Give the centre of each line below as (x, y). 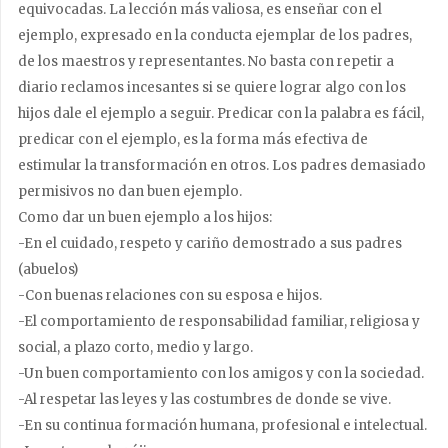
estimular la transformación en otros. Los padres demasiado (222, 165)
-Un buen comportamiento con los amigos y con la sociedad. (221, 373)
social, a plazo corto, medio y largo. (135, 347)
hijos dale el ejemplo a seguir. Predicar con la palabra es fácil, (221, 113)
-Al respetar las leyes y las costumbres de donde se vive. (204, 399)
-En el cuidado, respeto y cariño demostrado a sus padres (210, 243)
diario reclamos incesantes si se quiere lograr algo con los (212, 87)
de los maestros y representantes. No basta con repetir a (206, 61)
